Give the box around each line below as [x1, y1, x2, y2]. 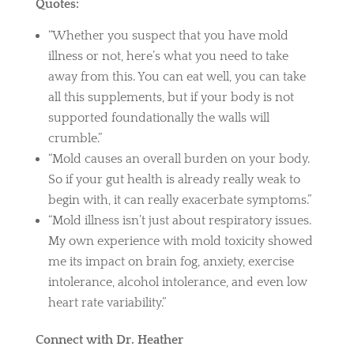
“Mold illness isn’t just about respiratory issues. [47, 213, 311, 228]
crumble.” [47, 130, 102, 145]
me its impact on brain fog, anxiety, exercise [47, 254, 294, 269]
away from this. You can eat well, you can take [47, 69, 306, 84]
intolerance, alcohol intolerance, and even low [47, 274, 307, 289]
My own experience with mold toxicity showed [47, 233, 313, 248]
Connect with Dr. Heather [35, 332, 183, 347]
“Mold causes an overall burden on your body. [47, 151, 310, 166]
